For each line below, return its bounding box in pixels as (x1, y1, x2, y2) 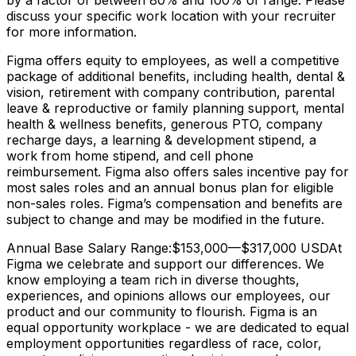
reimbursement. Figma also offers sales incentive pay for (6, 164, 349, 180)
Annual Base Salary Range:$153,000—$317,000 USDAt (6, 240, 342, 257)
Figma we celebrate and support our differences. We (6, 256, 324, 273)
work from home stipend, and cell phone (6, 148, 253, 164)
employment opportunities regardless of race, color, (6, 335, 322, 352)
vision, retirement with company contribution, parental (6, 84, 335, 101)
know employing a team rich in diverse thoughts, (6, 272, 300, 288)
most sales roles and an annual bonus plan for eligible (6, 180, 334, 196)
